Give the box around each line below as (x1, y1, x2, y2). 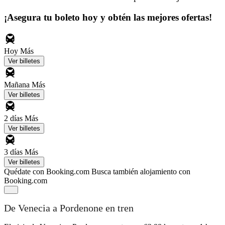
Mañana (4, 80, 32, 89)
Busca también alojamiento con (91, 167, 190, 176)
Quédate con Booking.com (4, 167, 89, 176)
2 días (4, 114, 25, 123)
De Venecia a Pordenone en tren (4, 202, 134, 214)
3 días (4, 147, 25, 156)
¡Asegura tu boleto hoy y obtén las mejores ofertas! (4, 12, 212, 23)
